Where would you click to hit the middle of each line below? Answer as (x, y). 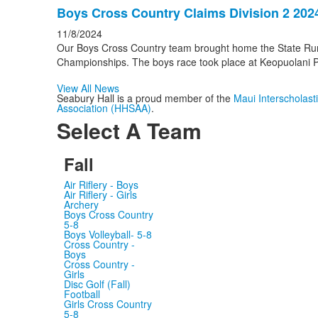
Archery (81, 205)
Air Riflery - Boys (101, 185)
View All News (88, 88)
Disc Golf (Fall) (97, 284)
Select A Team (129, 131)
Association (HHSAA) (104, 108)
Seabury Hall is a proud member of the (145, 98)
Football (82, 294)
